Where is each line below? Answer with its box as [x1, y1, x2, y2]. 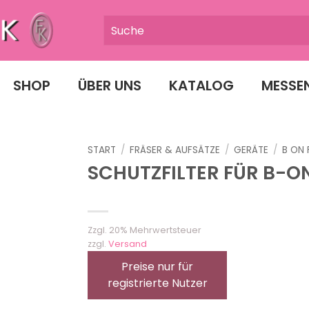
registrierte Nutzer [107, 275, 208, 291]
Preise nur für [121, 258, 193, 275]
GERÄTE [234, 143, 269, 157]
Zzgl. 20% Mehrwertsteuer [88, 223, 201, 236]
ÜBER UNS [77, 76, 141, 95]
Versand [108, 237, 147, 250]
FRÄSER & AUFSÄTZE [130, 143, 221, 157]
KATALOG [168, 76, 234, 95]
